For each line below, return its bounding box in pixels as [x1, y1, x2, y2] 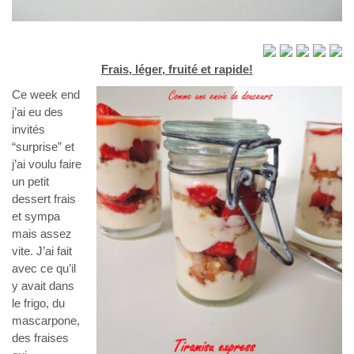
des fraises [12, 331, 69, 345]
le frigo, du [12, 296, 65, 311]
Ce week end [12, 88, 80, 102]
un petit [12, 175, 49, 189]
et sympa [12, 209, 60, 224]
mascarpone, [12, 314, 80, 328]
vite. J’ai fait [12, 244, 72, 258]
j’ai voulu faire [12, 157, 81, 171]
